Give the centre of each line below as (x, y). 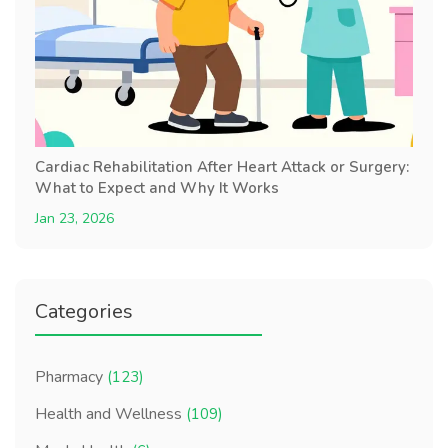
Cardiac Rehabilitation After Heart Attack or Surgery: (222, 166)
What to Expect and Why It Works (157, 187)
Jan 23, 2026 (74, 218)
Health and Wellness (110, 414)
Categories (84, 311)
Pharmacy (71, 377)
